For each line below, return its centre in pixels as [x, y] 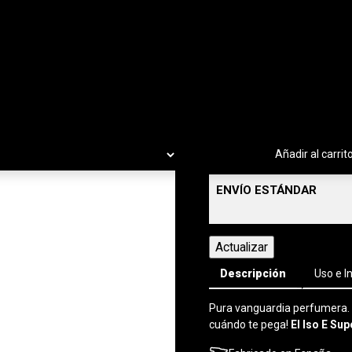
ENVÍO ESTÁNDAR [266, 190]
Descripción [253, 273]
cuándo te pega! [250, 324]
